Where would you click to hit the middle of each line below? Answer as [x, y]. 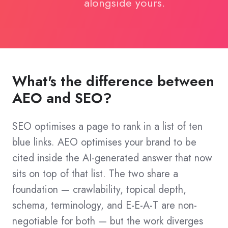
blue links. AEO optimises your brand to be [104, 142]
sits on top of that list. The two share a [95, 174]
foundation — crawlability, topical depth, [99, 190]
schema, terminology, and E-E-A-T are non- [105, 206]
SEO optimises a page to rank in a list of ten [107, 127]
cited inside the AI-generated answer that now [112, 158]
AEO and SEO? [62, 98]
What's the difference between [113, 81]
